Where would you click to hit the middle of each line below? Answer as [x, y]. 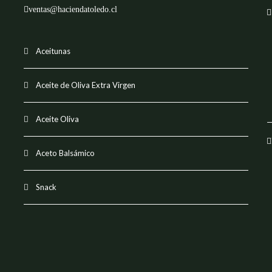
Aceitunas [53, 51]
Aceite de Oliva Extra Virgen [86, 85]
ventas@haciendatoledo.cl [73, 9]
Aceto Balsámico [65, 153]
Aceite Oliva [57, 119]
